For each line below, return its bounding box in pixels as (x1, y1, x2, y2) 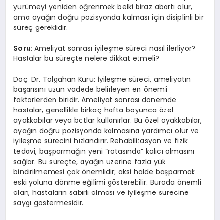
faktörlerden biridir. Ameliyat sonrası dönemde (13, 95, 177, 105)
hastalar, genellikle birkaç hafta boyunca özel (13, 105, 173, 115)
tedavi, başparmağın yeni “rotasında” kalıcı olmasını (13, 146, 194, 157)
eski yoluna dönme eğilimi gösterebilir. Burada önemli (13, 177, 201, 188)
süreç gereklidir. (13, 23, 68, 33)
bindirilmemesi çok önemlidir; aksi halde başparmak (13, 167, 195, 177)
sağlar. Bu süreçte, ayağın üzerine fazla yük (13, 157, 166, 167)
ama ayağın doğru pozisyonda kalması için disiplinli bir (13, 12, 204, 23)
